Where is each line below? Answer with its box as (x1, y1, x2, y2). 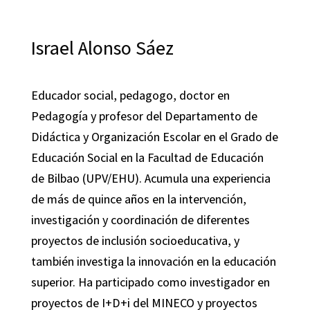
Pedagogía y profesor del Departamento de (30, 108, 257, 124)
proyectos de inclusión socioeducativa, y (30, 232, 239, 248)
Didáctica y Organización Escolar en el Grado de (30, 129, 278, 145)
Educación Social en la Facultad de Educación (30, 149, 264, 165)
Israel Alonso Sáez (30, 35, 174, 60)
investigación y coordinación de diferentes (30, 212, 250, 228)
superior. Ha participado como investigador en (30, 274, 270, 290)
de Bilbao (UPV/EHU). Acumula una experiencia (30, 170, 271, 186)
